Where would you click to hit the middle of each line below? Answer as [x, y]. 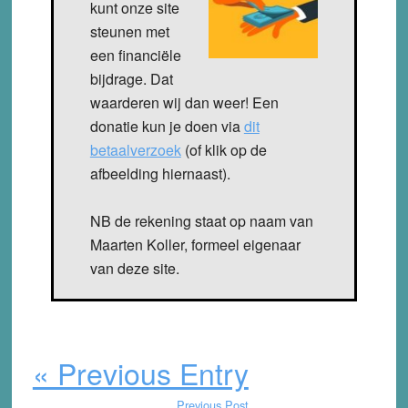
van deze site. [134, 268]
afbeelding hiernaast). [160, 173]
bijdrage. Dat [131, 78]
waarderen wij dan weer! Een [184, 102]
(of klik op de [224, 149]
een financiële [135, 55]
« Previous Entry [140, 372]
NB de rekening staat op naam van [201, 220]
